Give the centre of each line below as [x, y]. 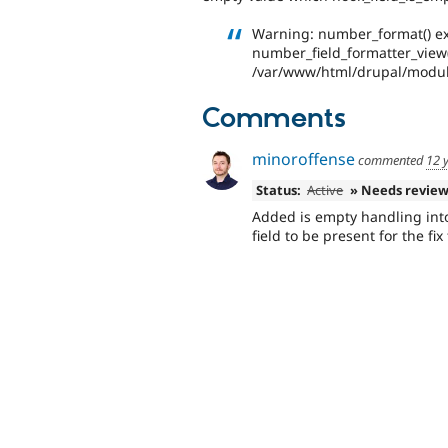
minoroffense [303, 159]
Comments [274, 118]
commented [390, 160]
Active [325, 190]
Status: [278, 190]
